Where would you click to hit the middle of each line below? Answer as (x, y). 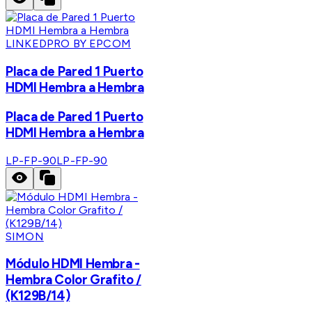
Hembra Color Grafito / (73, 280)
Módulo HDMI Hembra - (73, 264)
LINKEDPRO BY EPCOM (68, 44)
